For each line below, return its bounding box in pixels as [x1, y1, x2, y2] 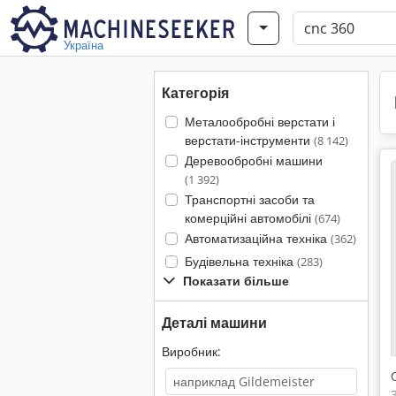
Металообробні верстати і [184, 113, 335, 130]
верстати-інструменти [184, 132, 314, 148]
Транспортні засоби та [184, 191, 315, 208]
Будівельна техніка [184, 253, 297, 270]
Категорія [162, 83, 229, 103]
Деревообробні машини [184, 152, 323, 169]
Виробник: [162, 343, 221, 360]
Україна [64, 37, 103, 53]
